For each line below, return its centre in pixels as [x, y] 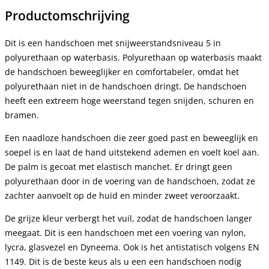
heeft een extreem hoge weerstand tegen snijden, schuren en [129, 100]
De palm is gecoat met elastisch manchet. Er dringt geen [119, 166]
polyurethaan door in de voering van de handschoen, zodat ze [130, 181]
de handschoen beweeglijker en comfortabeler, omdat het [122, 71]
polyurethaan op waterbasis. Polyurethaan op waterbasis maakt [133, 57]
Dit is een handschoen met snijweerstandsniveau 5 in [113, 43]
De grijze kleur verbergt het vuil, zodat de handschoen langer [128, 218]
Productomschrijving [67, 16]
